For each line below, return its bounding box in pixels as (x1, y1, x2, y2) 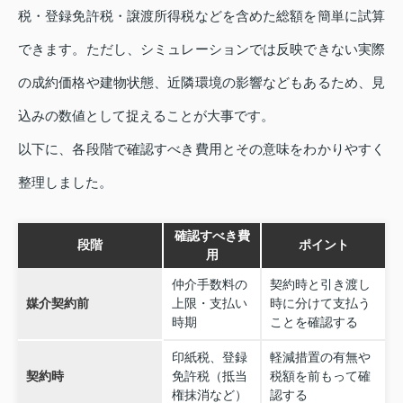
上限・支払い (171, 295, 247, 310)
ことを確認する (269, 314, 358, 329)
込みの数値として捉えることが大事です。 (18, 107, 274, 123)
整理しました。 (18, 174, 112, 190)
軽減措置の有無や (269, 349, 371, 364)
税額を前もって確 (269, 368, 371, 383)
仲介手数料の (171, 276, 247, 291)
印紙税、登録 (171, 349, 247, 364)
